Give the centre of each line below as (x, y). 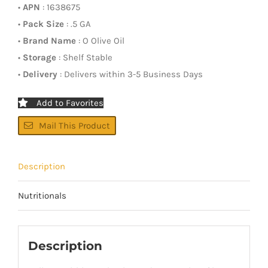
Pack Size (43, 24)
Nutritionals (42, 195)
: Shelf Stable (84, 57)
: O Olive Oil (100, 40)
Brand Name (49, 40)
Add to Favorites (70, 103)
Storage (39, 57)
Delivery (40, 74)
